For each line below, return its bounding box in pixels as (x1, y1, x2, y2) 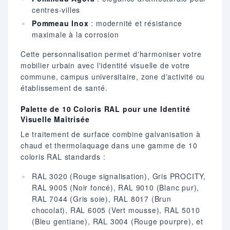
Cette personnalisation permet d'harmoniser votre (21, 49, 202, 60)
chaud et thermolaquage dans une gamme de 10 (21, 140, 198, 151)
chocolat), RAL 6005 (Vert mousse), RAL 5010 (32, 205, 200, 216)
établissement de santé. (21, 83, 108, 93)
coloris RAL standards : (21, 151, 106, 162)
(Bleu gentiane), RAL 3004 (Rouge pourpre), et (32, 216, 203, 227)
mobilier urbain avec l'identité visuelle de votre (21, 60, 190, 71)
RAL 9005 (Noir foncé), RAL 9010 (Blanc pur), (32, 182, 200, 193)
